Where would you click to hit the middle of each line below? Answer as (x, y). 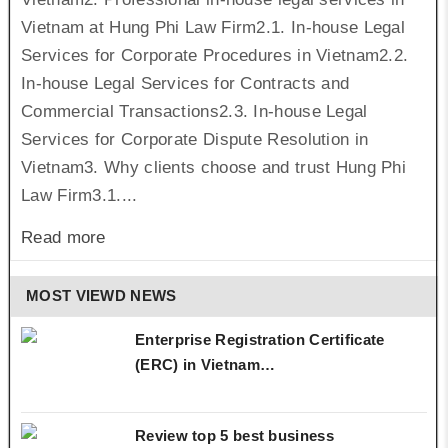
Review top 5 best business (234, 435)
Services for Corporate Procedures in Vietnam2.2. (215, 55)
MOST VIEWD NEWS (101, 295)
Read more (63, 237)
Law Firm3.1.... (79, 195)
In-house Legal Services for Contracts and (185, 83)
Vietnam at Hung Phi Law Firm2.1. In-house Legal (213, 27)
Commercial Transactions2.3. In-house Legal (194, 111)
